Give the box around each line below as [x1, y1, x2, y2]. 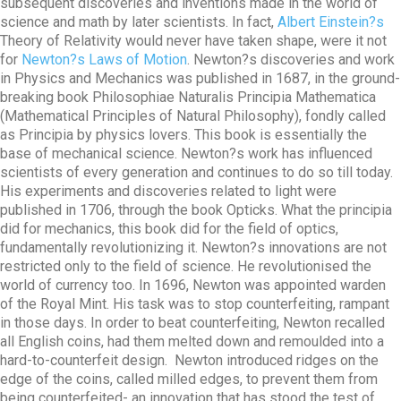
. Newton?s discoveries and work [187, 51, 395, 68]
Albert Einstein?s [277, 13, 384, 30]
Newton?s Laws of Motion [21, 51, 187, 68]
